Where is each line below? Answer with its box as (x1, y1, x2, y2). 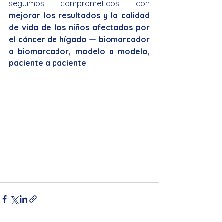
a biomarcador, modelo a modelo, (9, 46, 150, 56)
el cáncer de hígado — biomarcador (9, 34, 150, 44)
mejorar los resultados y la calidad (9, 10, 150, 20)
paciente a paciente (9, 58, 86, 68)
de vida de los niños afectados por (9, 22, 150, 32)
